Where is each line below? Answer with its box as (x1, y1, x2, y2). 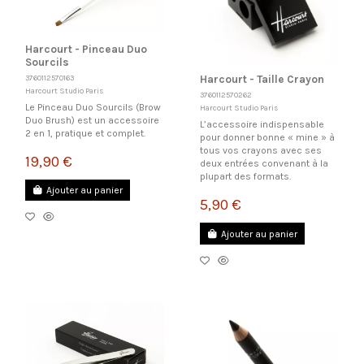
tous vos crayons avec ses (199, 145, 322, 157)
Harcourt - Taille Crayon (199, 73, 324, 86)
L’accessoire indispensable (199, 119, 324, 131)
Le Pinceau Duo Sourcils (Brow (24, 101, 161, 113)
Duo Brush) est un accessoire (24, 114, 159, 126)
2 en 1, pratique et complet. (24, 127, 145, 139)
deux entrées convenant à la (199, 158, 328, 170)
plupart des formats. (199, 171, 291, 183)
